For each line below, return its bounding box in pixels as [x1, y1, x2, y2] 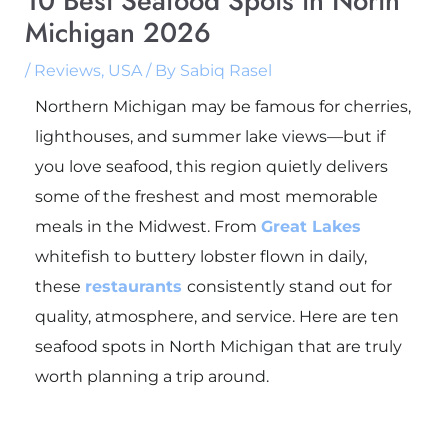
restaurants [84, 276, 182, 296]
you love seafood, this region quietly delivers [34, 156, 388, 176]
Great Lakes [260, 216, 361, 236]
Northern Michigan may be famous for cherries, [34, 96, 411, 116]
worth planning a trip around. [34, 366, 269, 386]
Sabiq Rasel [179, 60, 272, 80]
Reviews [33, 60, 101, 80]
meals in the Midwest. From [34, 216, 261, 236]
